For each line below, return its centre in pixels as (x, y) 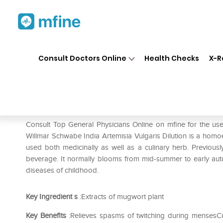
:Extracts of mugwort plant (121, 197)
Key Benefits (46, 216)
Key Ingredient (49, 197)
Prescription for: (54, 110)
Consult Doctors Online (82, 58)
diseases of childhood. (62, 170)
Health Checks (172, 58)
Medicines (115, 49)
